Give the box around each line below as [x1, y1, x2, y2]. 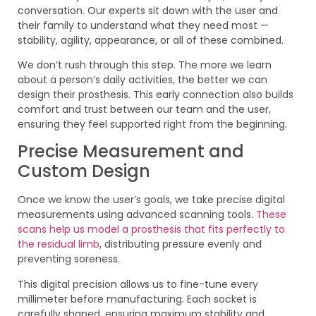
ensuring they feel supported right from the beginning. [18, 117, 287, 132]
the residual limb [18, 237, 99, 252]
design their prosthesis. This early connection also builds [18, 87, 293, 102]
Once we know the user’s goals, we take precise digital [18, 193, 285, 207]
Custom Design [18, 159, 150, 183]
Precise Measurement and [18, 140, 244, 164]
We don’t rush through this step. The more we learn [18, 58, 272, 73]
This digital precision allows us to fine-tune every [18, 276, 258, 291]
